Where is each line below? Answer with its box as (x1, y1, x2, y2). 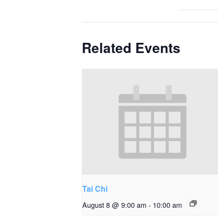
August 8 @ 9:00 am (82, 199, 146, 210)
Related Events (82, 37, 181, 58)
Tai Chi (82, 182, 108, 194)
